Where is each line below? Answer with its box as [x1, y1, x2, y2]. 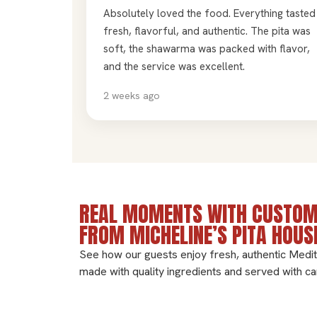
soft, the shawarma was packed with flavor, [103, 41, 310, 56]
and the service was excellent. [103, 59, 245, 74]
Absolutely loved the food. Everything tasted [103, 6, 316, 21]
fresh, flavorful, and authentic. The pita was [103, 23, 311, 38]
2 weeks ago [103, 88, 160, 102]
